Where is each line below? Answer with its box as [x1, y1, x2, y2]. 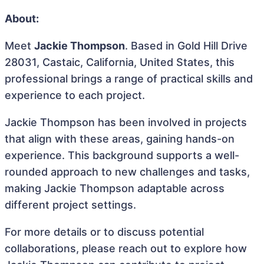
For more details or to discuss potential [5, 226, 204, 238]
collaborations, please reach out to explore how [5, 242, 247, 255]
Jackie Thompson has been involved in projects [5, 116, 247, 128]
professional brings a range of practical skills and [5, 72, 253, 85]
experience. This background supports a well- [5, 149, 239, 161]
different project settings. [5, 199, 136, 211]
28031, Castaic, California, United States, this [5, 56, 235, 68]
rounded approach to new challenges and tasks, [5, 166, 250, 178]
